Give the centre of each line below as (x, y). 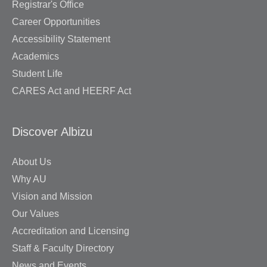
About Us (32, 162)
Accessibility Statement (61, 39)
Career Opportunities (56, 21)
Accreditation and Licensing (71, 231)
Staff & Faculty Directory (63, 249)
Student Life (37, 73)
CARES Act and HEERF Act (72, 91)
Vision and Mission (52, 197)
